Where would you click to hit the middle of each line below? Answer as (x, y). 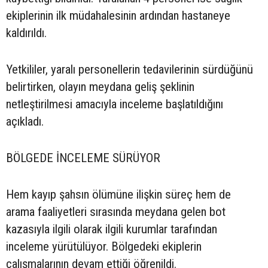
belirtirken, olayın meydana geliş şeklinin (100, 86)
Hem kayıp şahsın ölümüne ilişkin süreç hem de (118, 194)
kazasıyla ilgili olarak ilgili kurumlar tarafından (112, 229)
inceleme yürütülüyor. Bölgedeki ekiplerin (104, 246)
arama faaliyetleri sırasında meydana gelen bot (116, 211)
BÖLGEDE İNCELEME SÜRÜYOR (83, 158)
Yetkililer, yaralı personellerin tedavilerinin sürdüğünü (130, 69)
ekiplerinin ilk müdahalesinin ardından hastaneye (118, 15)
